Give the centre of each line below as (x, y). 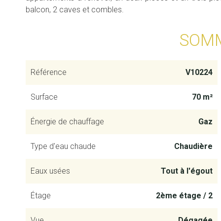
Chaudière (193, 146)
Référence (49, 72)
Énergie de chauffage (67, 122)
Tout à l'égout (186, 171)
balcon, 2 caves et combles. (75, 10)
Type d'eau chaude (63, 146)
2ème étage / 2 (184, 196)
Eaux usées (50, 171)
